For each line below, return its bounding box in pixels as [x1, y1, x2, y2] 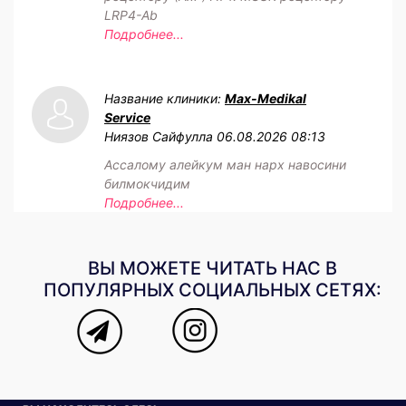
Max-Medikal [225, 90, 306, 106]
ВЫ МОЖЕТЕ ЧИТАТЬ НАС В [87, 256, 337, 279]
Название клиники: [104, 90, 225, 106]
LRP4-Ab [104, 6, 158, 23]
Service [104, 109, 150, 125]
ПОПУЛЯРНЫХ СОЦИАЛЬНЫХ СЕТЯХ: [43, 278, 382, 301]
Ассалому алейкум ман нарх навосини [104, 156, 346, 172]
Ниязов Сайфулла [104, 128, 213, 144]
